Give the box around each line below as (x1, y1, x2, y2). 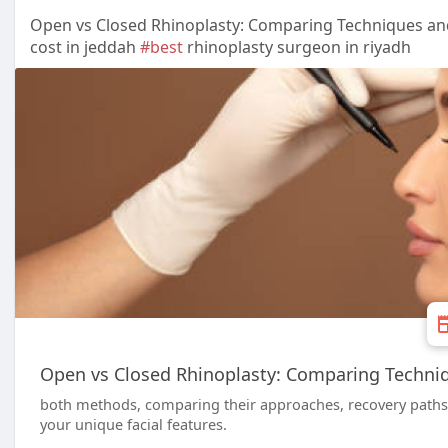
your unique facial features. (40, 414, 227, 434)
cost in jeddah (30, 36, 140, 58)
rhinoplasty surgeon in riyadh (183, 36, 411, 58)
